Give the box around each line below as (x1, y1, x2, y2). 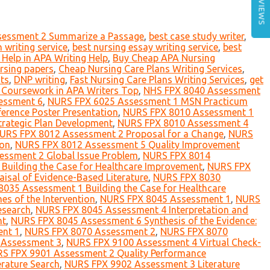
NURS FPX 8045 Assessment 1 (100, 193, 231, 205)
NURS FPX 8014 (143, 150, 210, 162)
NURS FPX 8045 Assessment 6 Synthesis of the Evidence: (11, 215, 257, 227)
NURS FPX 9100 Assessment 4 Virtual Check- (66, 237, 261, 248)
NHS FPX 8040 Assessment (143, 85, 260, 96)
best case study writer (149, 31, 244, 42)
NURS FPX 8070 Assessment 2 (25, 226, 155, 237)
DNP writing (14, 74, 65, 86)
